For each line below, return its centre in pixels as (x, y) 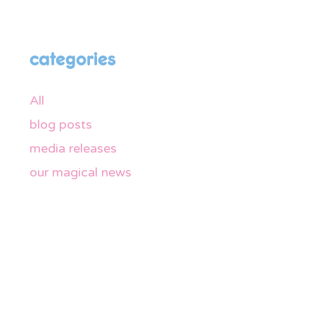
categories (73, 59)
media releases (73, 148)
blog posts (61, 124)
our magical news (81, 172)
